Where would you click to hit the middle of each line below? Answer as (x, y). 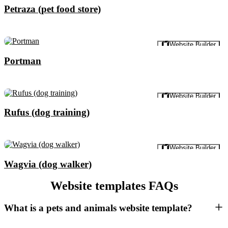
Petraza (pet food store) (52, 9)
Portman (23, 61)
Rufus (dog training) (47, 112)
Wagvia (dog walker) (48, 164)
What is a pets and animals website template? (98, 208)
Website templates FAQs (114, 186)
